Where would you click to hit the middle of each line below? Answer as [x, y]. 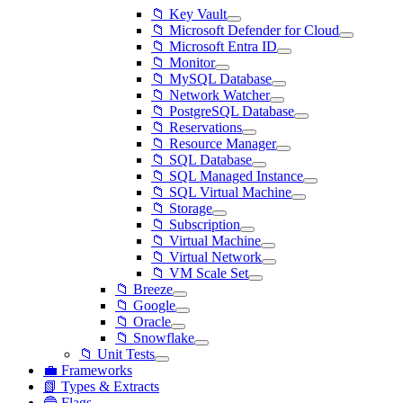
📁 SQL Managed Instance [227, 176]
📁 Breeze [144, 289]
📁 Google [145, 305]
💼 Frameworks [88, 370]
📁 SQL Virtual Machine [221, 192]
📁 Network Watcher [210, 95]
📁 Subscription [196, 224]
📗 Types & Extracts [101, 386]
